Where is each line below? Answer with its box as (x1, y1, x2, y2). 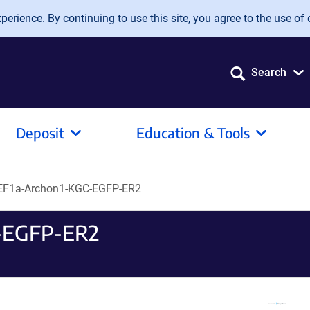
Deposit (16, 124, 64, 141)
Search (251, 66, 286, 79)
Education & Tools (136, 124, 250, 141)
